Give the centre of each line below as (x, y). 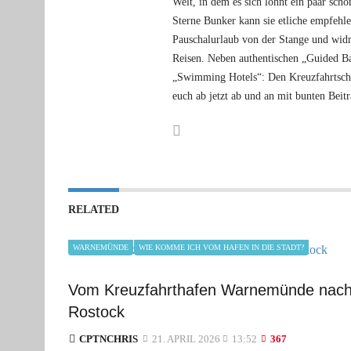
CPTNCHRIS (109, 339)
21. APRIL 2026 (185, 339)
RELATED (94, 210)
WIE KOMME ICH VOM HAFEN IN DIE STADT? (221, 248)
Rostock (96, 312)
